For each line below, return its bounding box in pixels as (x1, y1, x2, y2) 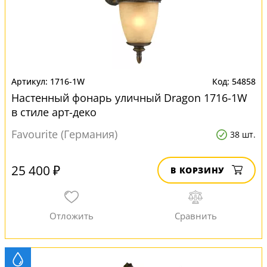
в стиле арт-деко (11, 105, 97, 119)
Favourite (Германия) (11, 127, 117, 141)
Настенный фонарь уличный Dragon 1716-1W (11, 91, 247, 105)
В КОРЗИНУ (170, 164, 225, 176)
